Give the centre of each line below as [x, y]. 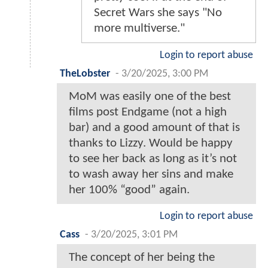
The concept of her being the [142, 257]
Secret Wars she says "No [158, 13]
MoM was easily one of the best [150, 96]
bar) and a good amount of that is [154, 127]
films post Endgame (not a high [148, 112]
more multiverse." [139, 28]
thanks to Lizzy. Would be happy [151, 143]
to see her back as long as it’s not [153, 159]
